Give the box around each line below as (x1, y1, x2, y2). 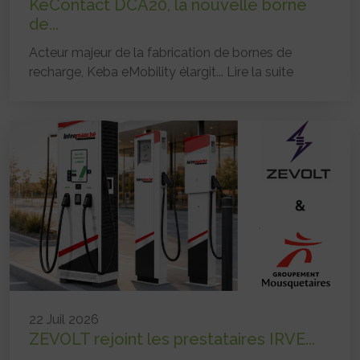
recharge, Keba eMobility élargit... (29, 64, 227, 80)
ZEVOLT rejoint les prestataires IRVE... (29, 329, 315, 350)
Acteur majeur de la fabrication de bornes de (29, 45, 292, 61)
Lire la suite (227, 64, 293, 80)
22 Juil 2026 (29, 312, 99, 328)
